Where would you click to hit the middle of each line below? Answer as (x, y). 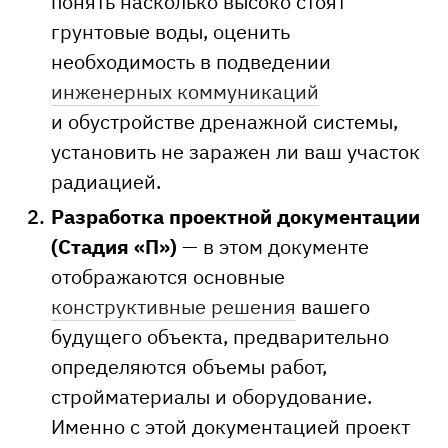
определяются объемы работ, (189, 366)
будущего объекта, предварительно (220, 336)
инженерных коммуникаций (185, 91)
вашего (333, 306)
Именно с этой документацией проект (230, 426)
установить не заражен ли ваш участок (235, 151)
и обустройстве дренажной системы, (224, 121)
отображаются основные (168, 276)
